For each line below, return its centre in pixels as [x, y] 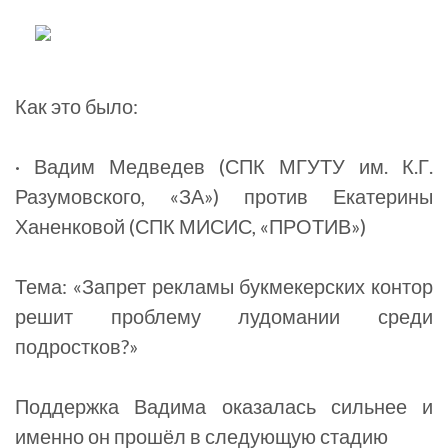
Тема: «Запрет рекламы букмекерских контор [224, 286]
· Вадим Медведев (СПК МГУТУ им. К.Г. [224, 166]
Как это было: [76, 106]
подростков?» [76, 346]
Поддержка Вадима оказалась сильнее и [224, 406]
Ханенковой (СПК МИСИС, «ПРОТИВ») [190, 226]
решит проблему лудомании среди [224, 316]
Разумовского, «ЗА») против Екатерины [224, 196]
